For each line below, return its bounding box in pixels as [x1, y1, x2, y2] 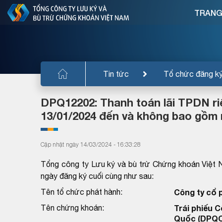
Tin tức [103, 69, 129, 78]
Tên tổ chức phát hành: [41, 187, 122, 196]
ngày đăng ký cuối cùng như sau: [41, 171, 154, 180]
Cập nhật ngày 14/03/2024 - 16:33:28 [41, 140, 141, 148]
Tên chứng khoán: [41, 203, 104, 212]
